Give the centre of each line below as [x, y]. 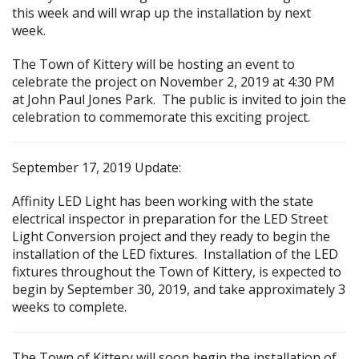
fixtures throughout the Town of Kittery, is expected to [177, 272]
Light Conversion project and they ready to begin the [171, 236]
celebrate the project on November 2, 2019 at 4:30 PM [173, 82]
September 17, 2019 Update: [97, 167]
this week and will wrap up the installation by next [161, 13]
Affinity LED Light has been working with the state [163, 201]
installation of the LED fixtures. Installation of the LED [175, 254]
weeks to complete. [69, 307]
